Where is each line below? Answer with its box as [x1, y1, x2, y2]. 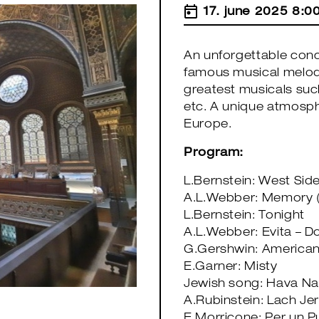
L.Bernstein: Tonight [184, 211, 305, 222]
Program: [184, 148, 244, 159]
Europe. [184, 120, 232, 131]
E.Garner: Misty [184, 262, 278, 273]
